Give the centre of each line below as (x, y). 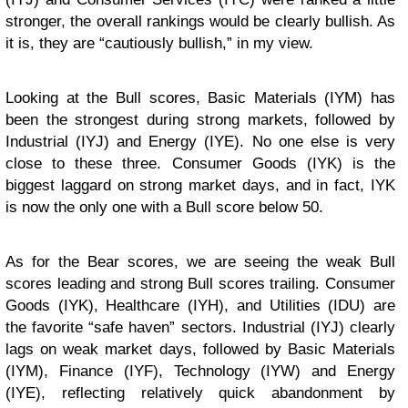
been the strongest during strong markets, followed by (200, 120)
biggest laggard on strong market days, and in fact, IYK (200, 186)
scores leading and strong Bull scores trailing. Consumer (200, 284)
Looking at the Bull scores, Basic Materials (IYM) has (200, 98)
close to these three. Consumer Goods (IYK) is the (200, 164)
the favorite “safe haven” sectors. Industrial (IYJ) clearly (200, 328)
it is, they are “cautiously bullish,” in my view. (159, 44)
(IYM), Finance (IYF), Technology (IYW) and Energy (200, 372)
